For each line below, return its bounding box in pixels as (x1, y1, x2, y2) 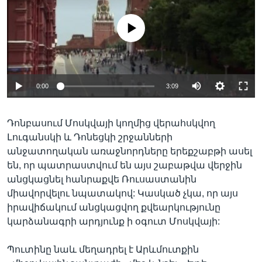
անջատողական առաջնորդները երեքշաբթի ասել (7, 146, 252, 156)
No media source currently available (61, 16, 211, 27)
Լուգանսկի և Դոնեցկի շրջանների (7, 132, 173, 142)
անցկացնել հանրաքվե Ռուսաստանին (7, 174, 196, 184)
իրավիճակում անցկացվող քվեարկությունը (7, 202, 220, 212)
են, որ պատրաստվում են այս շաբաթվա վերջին (7, 160, 242, 170)
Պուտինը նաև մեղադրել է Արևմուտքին (7, 244, 199, 254)
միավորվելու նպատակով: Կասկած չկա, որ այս (7, 188, 238, 198)
